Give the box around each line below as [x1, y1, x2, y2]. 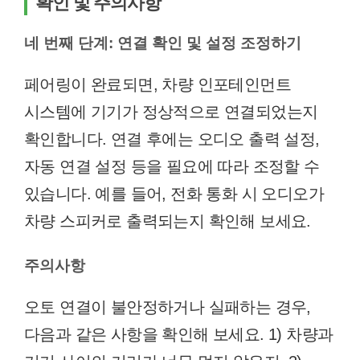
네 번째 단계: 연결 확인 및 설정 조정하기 [24, 35, 301, 51]
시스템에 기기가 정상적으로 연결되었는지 [24, 103, 318, 121]
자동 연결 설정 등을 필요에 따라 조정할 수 [24, 157, 320, 175]
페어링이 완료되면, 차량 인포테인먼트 [24, 76, 291, 93]
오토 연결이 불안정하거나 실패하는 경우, [24, 298, 311, 316]
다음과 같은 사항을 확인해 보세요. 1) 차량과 [24, 325, 333, 343]
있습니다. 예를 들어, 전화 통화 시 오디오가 [24, 185, 324, 202]
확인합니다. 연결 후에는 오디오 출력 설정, [24, 130, 320, 148]
